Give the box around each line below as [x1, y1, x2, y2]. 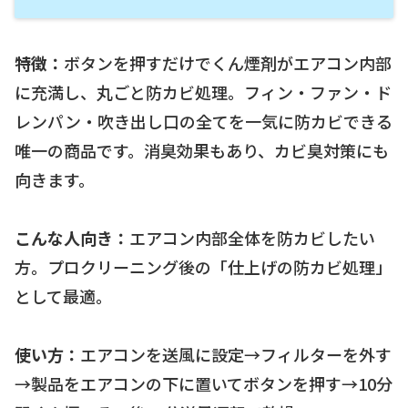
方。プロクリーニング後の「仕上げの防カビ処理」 [15, 255, 392, 280]
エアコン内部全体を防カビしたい [129, 226, 375, 250]
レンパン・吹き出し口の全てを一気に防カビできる [15, 108, 393, 133]
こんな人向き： [15, 226, 129, 250]
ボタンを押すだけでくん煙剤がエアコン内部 [64, 50, 392, 75]
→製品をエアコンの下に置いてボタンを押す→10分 [15, 372, 393, 396]
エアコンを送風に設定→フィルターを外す [80, 342, 392, 367]
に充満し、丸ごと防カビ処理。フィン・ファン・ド [15, 79, 392, 104]
